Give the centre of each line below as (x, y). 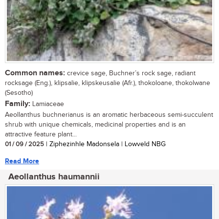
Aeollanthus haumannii (54, 177)
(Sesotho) (19, 93)
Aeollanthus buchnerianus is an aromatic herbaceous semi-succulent (109, 115)
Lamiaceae (47, 104)
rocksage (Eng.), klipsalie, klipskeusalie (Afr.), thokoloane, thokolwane (108, 83)
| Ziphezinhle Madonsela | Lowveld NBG (105, 144)
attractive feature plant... (41, 134)
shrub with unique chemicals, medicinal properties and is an (95, 124)
